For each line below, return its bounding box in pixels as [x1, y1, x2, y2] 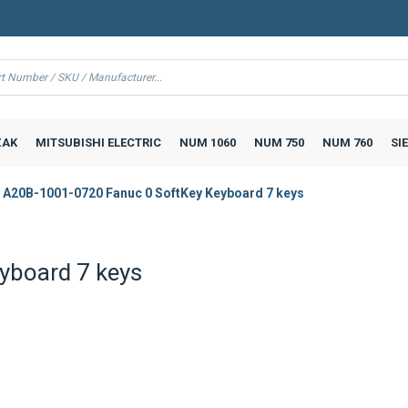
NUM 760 [321, 135, 372, 149]
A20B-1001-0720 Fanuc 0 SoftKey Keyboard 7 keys [3, 186, 304, 200]
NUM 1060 [178, 135, 236, 149]
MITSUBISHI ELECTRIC [35, 135, 161, 149]
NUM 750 [253, 135, 304, 149]
